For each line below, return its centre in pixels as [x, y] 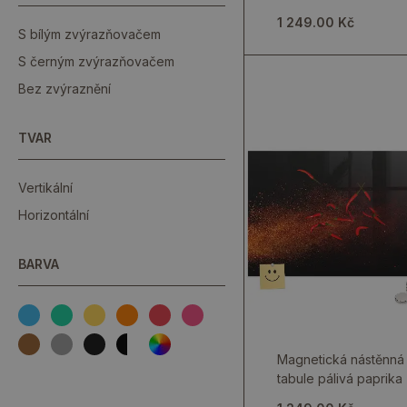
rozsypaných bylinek [340, 11]
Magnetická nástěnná [341, 359]
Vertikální [45, 188]
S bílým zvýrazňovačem [89, 34]
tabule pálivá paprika [340, 378]
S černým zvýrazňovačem [96, 61]
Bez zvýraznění [65, 89]
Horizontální [54, 215]
